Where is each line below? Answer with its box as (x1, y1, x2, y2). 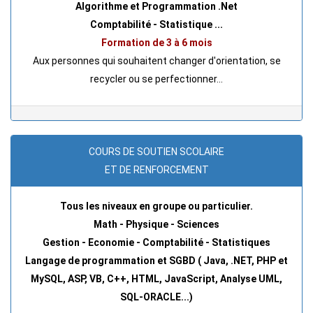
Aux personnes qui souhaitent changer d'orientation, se (32, 54, 281, 66)
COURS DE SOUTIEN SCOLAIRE (89, 145, 224, 157)
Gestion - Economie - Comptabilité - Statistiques (43, 236, 270, 248)
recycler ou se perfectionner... (90, 73, 223, 85)
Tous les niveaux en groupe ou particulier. (60, 200, 253, 212)
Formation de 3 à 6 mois (101, 36, 212, 48)
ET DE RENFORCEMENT (104, 163, 209, 175)
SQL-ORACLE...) (120, 291, 193, 303)
